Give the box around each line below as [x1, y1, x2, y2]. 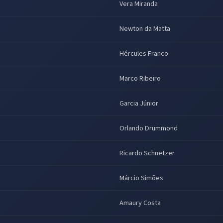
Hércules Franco [119, 48, 168, 59]
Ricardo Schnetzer [119, 147, 175, 158]
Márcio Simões [119, 172, 163, 183]
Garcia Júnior [119, 98, 158, 109]
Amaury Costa [119, 197, 161, 208]
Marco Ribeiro [119, 73, 161, 84]
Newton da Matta [119, 23, 170, 34]
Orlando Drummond [119, 122, 178, 133]
